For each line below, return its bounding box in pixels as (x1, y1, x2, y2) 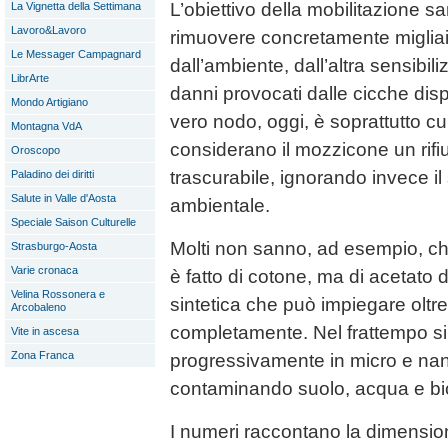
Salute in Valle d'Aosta (11, 192, 116, 204)
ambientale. (170, 194, 270, 216)
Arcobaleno (11, 301, 66, 313)
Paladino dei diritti (11, 168, 94, 180)
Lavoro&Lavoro (11, 24, 86, 36)
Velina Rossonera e (11, 288, 105, 300)
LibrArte (11, 72, 49, 84)
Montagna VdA (11, 120, 82, 132)
